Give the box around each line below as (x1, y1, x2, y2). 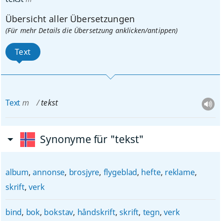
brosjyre (69, 167, 100, 178)
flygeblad (103, 167, 138, 178)
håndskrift (77, 207, 115, 218)
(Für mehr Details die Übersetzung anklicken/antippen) (5, 26, 178, 35)
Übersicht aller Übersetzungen (5, 13, 135, 25)
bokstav (44, 207, 74, 218)
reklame (164, 167, 195, 178)
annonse (33, 167, 65, 178)
